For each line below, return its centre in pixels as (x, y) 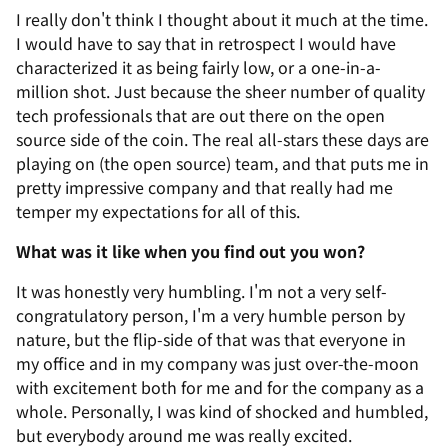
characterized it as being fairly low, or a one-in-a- (198, 67)
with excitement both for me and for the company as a (220, 387)
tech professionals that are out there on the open (200, 115)
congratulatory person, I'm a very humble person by (210, 315)
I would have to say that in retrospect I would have (206, 43)
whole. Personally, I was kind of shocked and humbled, (222, 411)
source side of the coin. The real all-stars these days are (222, 139)
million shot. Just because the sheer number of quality (220, 91)
